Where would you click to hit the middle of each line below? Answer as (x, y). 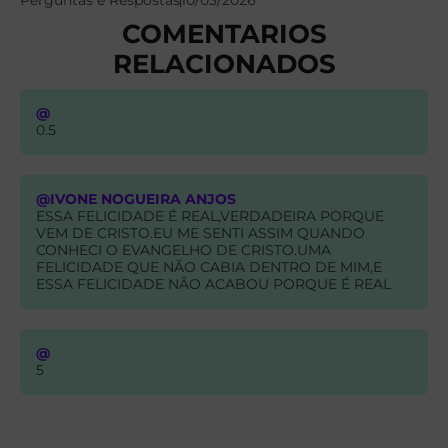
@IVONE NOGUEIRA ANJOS (136, 199)
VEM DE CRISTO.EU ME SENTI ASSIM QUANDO (200, 233)
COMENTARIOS (224, 34)
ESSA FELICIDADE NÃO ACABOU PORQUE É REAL (213, 284)
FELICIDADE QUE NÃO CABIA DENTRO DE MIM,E (209, 267)
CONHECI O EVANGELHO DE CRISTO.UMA (183, 250)
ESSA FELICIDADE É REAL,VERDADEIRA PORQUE (210, 216)
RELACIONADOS (224, 64)
